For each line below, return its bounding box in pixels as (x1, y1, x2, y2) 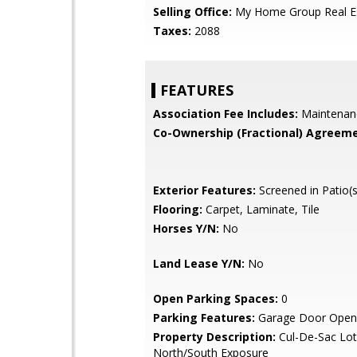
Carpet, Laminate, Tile (202, 202, 320, 217)
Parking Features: (153, 310, 255, 325)
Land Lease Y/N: (153, 256, 245, 271)
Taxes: (153, 23, 191, 38)
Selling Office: (153, 4, 232, 19)
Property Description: (153, 329, 276, 344)
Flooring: (153, 202, 202, 217)
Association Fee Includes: (153, 106, 298, 121)
